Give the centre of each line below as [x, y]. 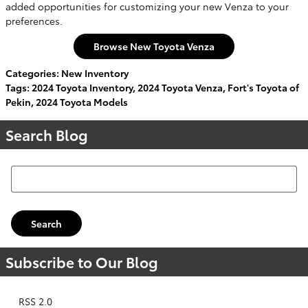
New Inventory [95, 73]
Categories [31, 73]
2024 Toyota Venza [180, 88]
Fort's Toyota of [263, 88]
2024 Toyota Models [82, 102]
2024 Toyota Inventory [82, 88]
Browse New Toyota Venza [154, 46]
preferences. [34, 21]
